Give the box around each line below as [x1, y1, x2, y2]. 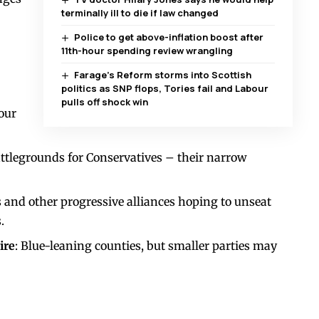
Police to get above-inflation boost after [74, 31, 264, 44]
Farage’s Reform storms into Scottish [74, 68, 252, 82]
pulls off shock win [61, 95, 148, 109]
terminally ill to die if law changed [61, 6, 219, 20]
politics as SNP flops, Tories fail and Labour [61, 82, 268, 95]
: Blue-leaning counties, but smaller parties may [15, 239, 277, 253]
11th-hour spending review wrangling [61, 44, 233, 58]
